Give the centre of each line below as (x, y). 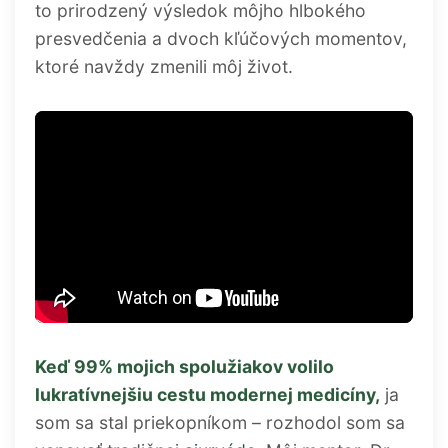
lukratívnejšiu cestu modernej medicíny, (207, 395)
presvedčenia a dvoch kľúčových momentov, (221, 38)
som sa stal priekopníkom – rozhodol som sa (220, 423)
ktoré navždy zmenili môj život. (164, 66)
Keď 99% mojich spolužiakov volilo (184, 367)
